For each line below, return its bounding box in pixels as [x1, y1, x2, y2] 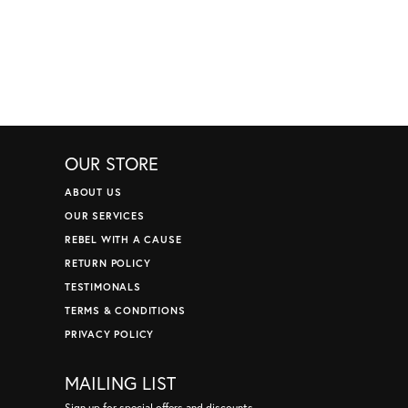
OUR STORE [65, 150, 158, 176]
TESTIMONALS [65, 279, 141, 293]
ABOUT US [65, 184, 122, 199]
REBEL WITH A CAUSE [65, 231, 182, 246]
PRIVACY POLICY [65, 326, 155, 341]
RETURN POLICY [65, 255, 151, 270]
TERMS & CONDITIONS [65, 302, 186, 317]
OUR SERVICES [65, 208, 145, 222]
